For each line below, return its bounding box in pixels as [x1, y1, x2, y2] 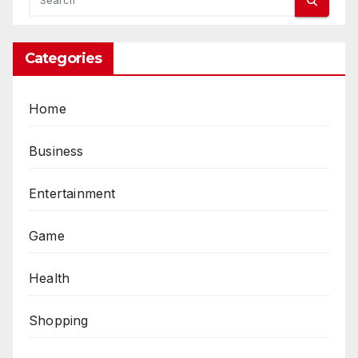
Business [29, 143, 84, 160]
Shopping [29, 312, 89, 329]
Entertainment [29, 185, 116, 202]
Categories [25, 50, 101, 68]
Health [29, 270, 70, 287]
